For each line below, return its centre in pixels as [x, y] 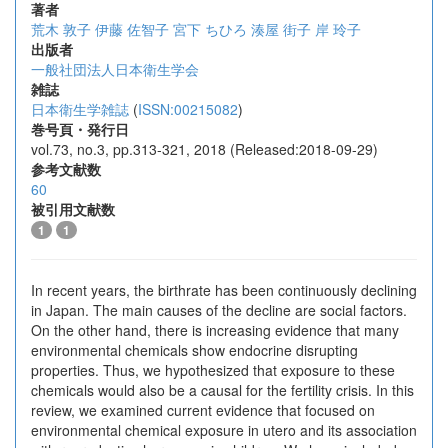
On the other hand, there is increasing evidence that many [215, 330]
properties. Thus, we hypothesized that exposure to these [213, 370]
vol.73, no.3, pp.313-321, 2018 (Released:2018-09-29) [204, 149]
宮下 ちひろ [210, 29]
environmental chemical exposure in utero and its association [224, 430]
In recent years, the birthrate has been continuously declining [224, 290]
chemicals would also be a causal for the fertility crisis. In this [222, 390]
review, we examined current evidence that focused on [203, 410]
